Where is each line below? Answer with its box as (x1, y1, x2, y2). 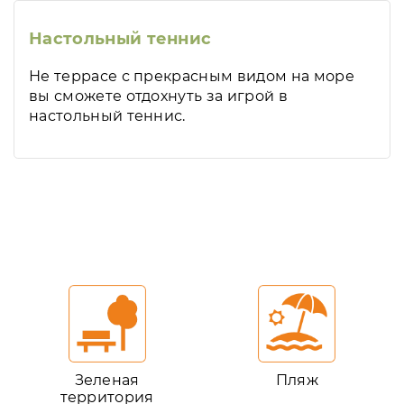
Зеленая (74, 372, 140, 389)
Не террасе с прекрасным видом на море (29, 68, 354, 85)
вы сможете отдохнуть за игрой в (29, 87, 288, 105)
